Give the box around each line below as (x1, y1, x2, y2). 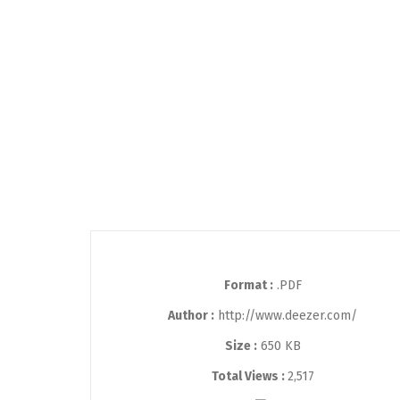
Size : (224, 337, 257, 354)
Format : (223, 277, 273, 293)
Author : (168, 307, 214, 323)
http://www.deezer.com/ (214, 307, 357, 323)
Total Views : (211, 368, 287, 384)
